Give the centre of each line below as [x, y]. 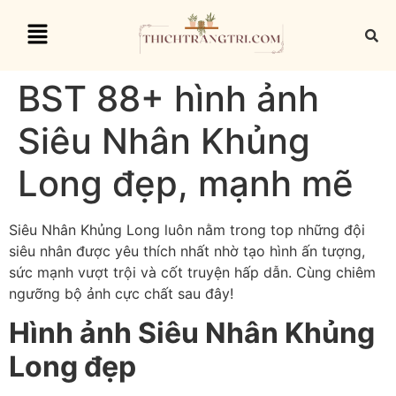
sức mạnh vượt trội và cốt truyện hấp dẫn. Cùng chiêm [192, 272]
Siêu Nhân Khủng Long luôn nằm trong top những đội [187, 230]
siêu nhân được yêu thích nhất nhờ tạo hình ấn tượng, [187, 251]
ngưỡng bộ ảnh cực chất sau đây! [121, 293]
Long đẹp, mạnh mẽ [186, 183]
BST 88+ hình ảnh [168, 99]
